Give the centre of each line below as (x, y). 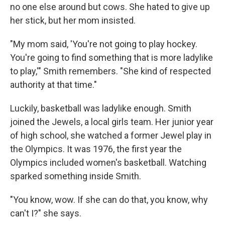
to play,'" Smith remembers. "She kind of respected (110, 71)
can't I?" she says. (46, 213)
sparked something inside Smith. (76, 176)
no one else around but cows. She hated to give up (110, 7)
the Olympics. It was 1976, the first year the (96, 149)
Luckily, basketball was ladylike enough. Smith (101, 108)
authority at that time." (53, 85)
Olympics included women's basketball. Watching (108, 163)
